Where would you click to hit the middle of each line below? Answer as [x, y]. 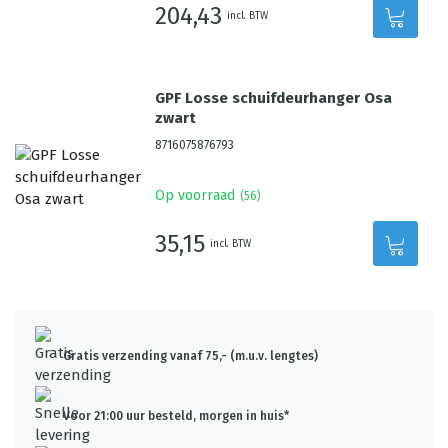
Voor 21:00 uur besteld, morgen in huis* [176, 416]
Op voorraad [195, 195]
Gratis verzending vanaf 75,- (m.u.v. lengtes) [190, 356]
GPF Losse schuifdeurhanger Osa [274, 98]
